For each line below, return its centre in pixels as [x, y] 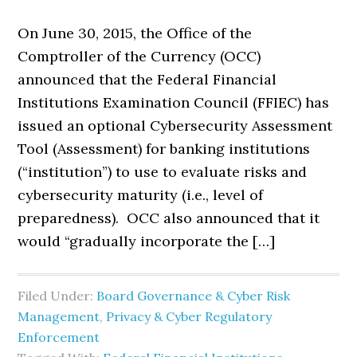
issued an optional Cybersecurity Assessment [175, 126]
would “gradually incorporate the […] [147, 241]
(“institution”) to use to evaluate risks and [163, 172]
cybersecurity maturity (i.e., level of [141, 195]
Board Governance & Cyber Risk [194, 296]
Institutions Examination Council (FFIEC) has [174, 102]
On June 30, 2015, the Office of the [135, 33]
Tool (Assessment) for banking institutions [164, 149]
